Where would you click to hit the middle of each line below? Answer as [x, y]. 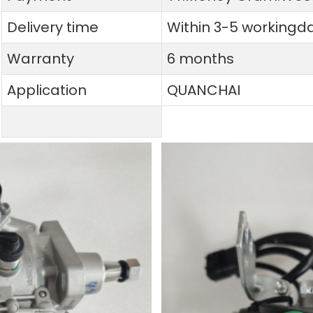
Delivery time [52, 27]
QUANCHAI [203, 90]
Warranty [40, 58]
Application [46, 90]
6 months [200, 58]
